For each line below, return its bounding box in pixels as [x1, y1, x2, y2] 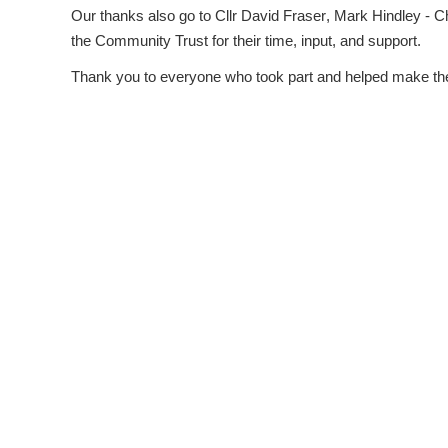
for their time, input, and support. [208, 33, 421, 50]
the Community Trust [71, 33, 208, 50]
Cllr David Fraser [215, 8, 326, 25]
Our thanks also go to [71, 8, 215, 25]
